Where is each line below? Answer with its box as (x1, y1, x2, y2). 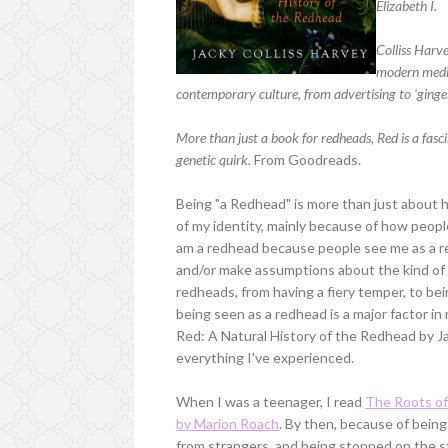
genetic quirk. (176, 150, 252, 168)
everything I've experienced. (176, 348, 355, 366)
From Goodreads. (251, 150, 362, 168)
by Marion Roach (176, 414, 280, 432)
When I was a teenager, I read (176, 392, 366, 410)
